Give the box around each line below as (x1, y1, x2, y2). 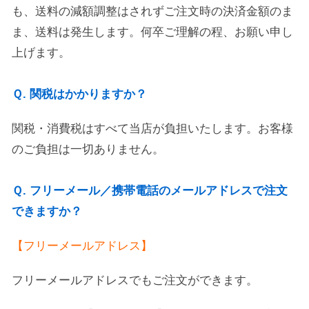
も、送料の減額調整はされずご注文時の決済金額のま (12, 5, 293, 18)
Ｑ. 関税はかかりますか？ (12, 88, 147, 101)
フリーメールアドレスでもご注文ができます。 (12, 274, 258, 287)
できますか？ (12, 205, 82, 218)
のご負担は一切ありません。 (12, 143, 164, 156)
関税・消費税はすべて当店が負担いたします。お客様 (12, 122, 293, 135)
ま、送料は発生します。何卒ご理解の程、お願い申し (12, 26, 293, 39)
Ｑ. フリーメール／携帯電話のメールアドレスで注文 (12, 184, 288, 197)
